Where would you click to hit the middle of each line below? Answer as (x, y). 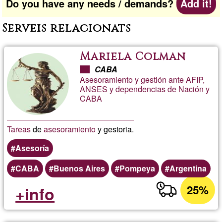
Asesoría (32, 148)
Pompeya (138, 168)
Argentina (188, 168)
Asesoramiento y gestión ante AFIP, (142, 79)
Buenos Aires (80, 168)
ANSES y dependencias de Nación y (145, 89)
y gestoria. (115, 129)
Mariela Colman (133, 56)
